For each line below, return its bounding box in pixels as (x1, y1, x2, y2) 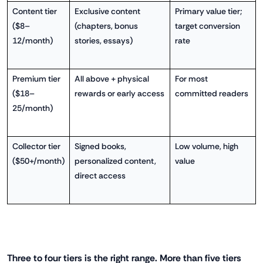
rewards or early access (74, 88, 164, 99)
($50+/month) (12, 156, 65, 167)
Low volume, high (174, 141, 238, 152)
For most (174, 73, 208, 85)
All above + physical (74, 73, 149, 85)
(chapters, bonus (74, 21, 138, 32)
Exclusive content (74, 6, 140, 17)
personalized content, (74, 156, 156, 167)
